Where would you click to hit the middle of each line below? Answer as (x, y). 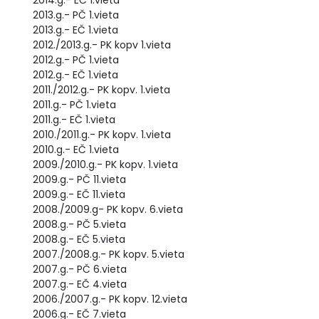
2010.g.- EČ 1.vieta (76, 150)
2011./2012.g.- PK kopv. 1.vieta (101, 90)
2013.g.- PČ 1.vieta (76, 15)
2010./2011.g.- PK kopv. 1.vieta (102, 135)
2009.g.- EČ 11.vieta (79, 194)
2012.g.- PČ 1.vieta (76, 60)
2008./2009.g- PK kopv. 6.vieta (108, 209)
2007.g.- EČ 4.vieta (80, 284)
